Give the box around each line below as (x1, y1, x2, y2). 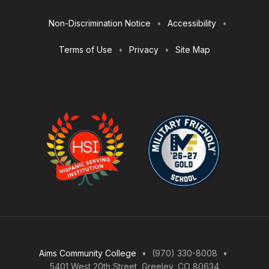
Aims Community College (38, 248, 136, 259)
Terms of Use (59, 44, 112, 55)
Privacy (129, 44, 159, 55)
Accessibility (167, 18, 216, 29)
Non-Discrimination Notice (48, 18, 151, 29)
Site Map (175, 44, 210, 55)
